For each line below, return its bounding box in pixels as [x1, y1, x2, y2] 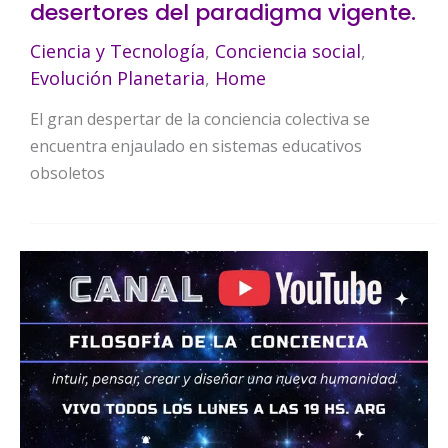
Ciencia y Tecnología [30, 38, 205, 63]
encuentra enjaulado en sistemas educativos [30, 135, 362, 158]
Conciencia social [215, 38, 361, 63]
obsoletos [30, 162, 105, 185]
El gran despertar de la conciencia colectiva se [30, 108, 370, 131]
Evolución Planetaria [30, 65, 205, 90]
